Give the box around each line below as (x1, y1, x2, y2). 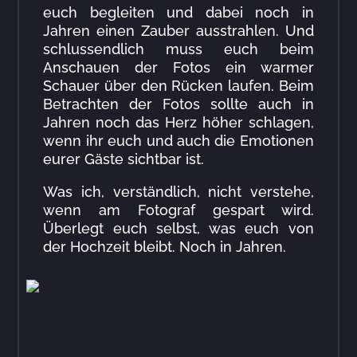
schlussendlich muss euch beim (43, 41, 314, 58)
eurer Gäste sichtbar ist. (43, 151, 205, 168)
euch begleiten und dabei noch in (43, 4, 314, 22)
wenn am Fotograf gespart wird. (43, 202, 314, 219)
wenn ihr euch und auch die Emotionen (43, 132, 314, 150)
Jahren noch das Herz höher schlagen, (43, 114, 314, 131)
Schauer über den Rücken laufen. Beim (43, 77, 314, 95)
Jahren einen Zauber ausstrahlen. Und (43, 22, 314, 40)
